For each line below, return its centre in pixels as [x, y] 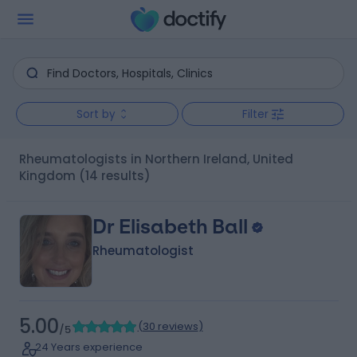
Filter [255, 114]
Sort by [96, 114]
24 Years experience [88, 347]
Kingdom [47, 176]
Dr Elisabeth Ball [170, 227]
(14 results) [114, 176]
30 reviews [170, 326]
